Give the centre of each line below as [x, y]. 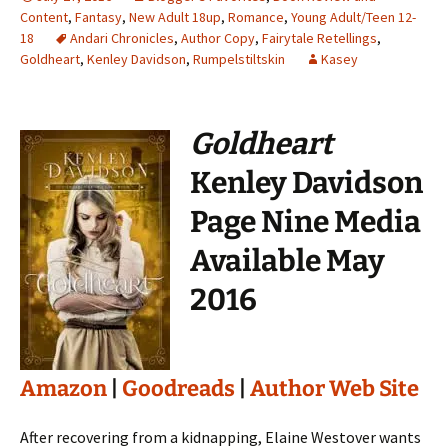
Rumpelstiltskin [239, 59]
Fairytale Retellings [319, 38]
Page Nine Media [305, 222]
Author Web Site [334, 388]
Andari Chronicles [122, 38]
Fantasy [98, 17]
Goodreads [178, 388]
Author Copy [218, 38]
